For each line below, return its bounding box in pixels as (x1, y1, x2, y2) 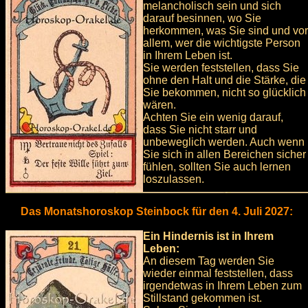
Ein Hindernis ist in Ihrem (143, 230, 274, 243)
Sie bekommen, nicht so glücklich (143, 87, 306, 99)
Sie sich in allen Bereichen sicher (143, 148, 306, 161)
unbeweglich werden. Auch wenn (143, 136, 305, 148)
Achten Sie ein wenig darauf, (143, 111, 283, 124)
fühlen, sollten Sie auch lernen (143, 161, 291, 173)
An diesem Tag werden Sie (143, 255, 274, 267)
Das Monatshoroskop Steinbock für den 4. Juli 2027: (21, 206, 293, 218)
